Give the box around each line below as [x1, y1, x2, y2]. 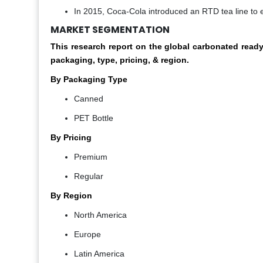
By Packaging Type [50, 75, 127, 85]
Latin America [74, 249, 124, 259]
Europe [74, 230, 101, 240]
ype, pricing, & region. [100, 55, 189, 65]
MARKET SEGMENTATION [50, 23, 170, 37]
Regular [74, 171, 103, 181]
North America [74, 210, 127, 220]
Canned [74, 94, 103, 104]
